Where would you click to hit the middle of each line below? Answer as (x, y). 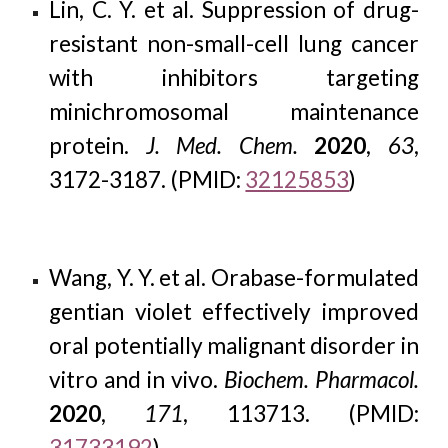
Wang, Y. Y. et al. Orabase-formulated (234, 277)
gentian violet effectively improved (234, 311)
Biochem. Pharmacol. (321, 379)
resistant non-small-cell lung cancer (234, 43)
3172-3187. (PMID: (147, 179)
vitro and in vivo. (136, 379)
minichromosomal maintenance (234, 111)
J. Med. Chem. (221, 145)
